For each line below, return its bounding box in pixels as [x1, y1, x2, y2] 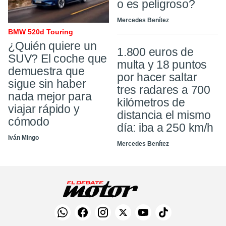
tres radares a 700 [117, 83, 210, 97]
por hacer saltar [117, 71, 197, 84]
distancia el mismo [117, 108, 211, 122]
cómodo [8, 115, 49, 128]
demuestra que [8, 64, 85, 78]
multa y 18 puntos [117, 58, 207, 72]
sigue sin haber [8, 77, 86, 90]
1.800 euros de [117, 45, 194, 59]
